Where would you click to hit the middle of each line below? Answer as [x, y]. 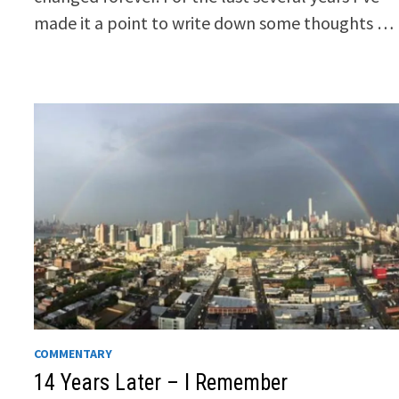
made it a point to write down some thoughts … [214, 22]
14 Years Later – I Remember [161, 382]
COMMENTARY [73, 353]
